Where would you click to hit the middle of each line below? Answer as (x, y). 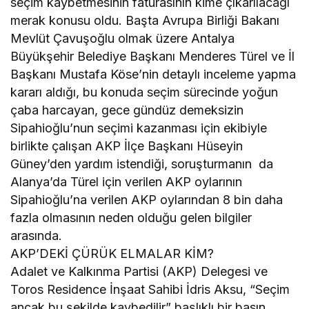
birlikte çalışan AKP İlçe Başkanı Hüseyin (127, 146)
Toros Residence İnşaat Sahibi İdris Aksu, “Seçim (150, 290)
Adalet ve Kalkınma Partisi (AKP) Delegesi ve (139, 272)
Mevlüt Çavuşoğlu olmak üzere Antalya (123, 39)
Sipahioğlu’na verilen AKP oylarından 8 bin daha (147, 200)
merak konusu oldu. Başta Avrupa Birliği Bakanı (145, 21)
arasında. (36, 236)
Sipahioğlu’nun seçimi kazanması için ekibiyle (139, 128)
